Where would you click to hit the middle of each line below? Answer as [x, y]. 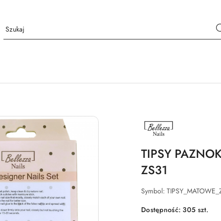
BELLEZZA [156, 133]
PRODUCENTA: [164, 126]
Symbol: [154, 191]
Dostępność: [162, 210]
